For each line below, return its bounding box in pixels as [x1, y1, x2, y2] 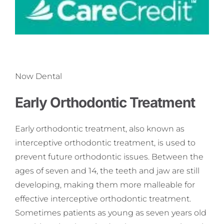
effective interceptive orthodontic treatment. [15, 193, 191, 203]
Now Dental [15, 71, 62, 81]
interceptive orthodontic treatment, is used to [15, 137, 195, 147]
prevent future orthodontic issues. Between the [15, 151, 203, 161]
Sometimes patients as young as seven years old [15, 207, 206, 217]
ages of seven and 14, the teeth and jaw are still [15, 165, 199, 175]
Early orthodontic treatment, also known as [15, 123, 184, 133]
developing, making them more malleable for [15, 179, 195, 189]
